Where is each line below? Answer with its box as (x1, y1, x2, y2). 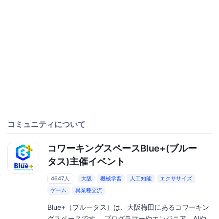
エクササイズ (160, 175, 193, 182)
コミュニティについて (7, 119, 86, 129)
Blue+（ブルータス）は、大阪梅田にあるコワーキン (47, 203, 209, 211)
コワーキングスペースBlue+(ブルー (47, 143, 197, 154)
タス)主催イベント (47, 156, 125, 167)
